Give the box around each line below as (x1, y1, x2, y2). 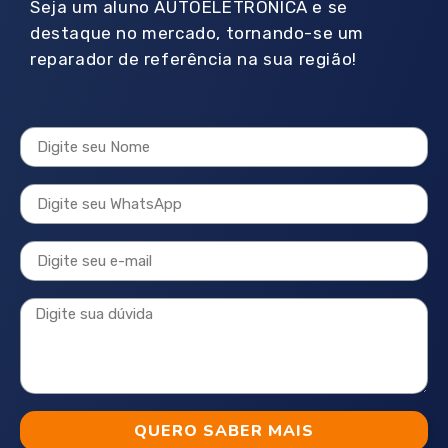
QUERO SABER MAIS (134, 420, 314, 443)
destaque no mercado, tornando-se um (30, 23, 365, 44)
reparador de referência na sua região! (30, 49, 357, 70)
